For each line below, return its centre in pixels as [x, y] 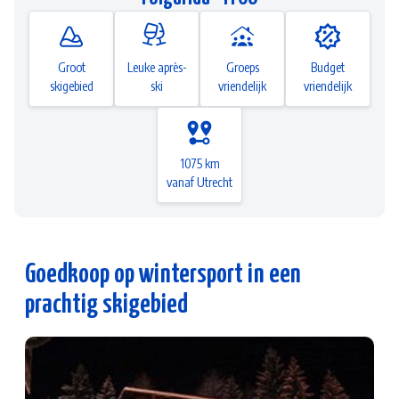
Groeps [242, 67]
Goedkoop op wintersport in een [163, 274]
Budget [328, 67]
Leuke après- [157, 67]
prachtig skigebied [106, 305]
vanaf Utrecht [199, 182]
